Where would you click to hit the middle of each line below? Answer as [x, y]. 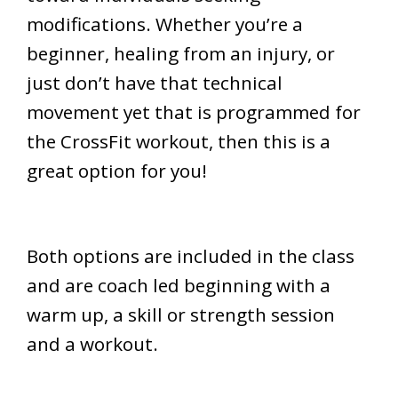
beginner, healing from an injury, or [183, 53]
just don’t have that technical [155, 82]
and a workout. [95, 343]
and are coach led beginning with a [179, 285]
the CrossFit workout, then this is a [179, 141]
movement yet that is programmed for [194, 111]
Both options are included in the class [191, 255]
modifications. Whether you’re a [165, 24]
